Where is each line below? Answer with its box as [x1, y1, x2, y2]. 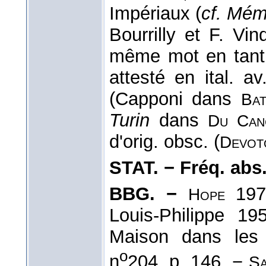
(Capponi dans [109, 88, 241, 110]
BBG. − [109, 183, 177, 205]
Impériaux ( [109, 3, 201, 24]
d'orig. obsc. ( [109, 131, 220, 153]
